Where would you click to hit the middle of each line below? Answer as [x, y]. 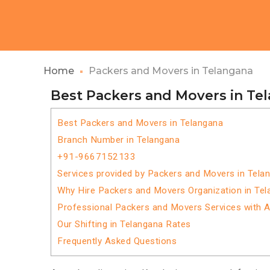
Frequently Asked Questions [117, 241]
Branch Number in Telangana [118, 140]
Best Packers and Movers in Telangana [140, 123]
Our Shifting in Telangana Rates [124, 224]
